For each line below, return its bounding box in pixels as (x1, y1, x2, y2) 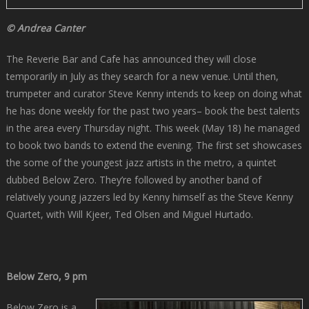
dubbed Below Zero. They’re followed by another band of (6, 172, 261, 186)
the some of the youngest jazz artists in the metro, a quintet (6, 155, 277, 169)
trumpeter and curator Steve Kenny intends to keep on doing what (6, 86, 302, 100)
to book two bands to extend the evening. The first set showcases (6, 138, 302, 152)
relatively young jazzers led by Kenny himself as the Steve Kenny (6, 190, 293, 203)
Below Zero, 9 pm (6, 269, 87, 283)
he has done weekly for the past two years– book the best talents (6, 103, 300, 117)
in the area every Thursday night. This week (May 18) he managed (6, 121, 300, 134)
